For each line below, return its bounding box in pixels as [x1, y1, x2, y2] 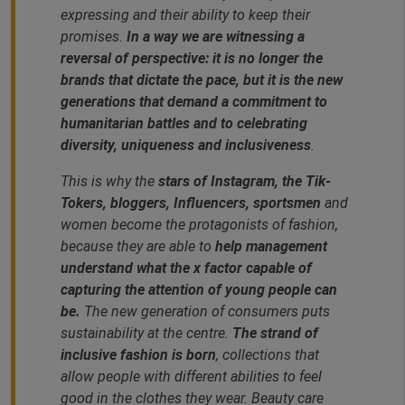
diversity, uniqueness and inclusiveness [61, 137, 311, 155]
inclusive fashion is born [61, 346, 216, 364]
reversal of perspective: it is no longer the [61, 50, 323, 68]
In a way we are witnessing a [123, 28, 305, 46]
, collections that [216, 346, 319, 364]
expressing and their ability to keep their [61, 6, 310, 24]
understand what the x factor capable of [61, 259, 312, 278]
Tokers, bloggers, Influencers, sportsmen [61, 194, 321, 212]
